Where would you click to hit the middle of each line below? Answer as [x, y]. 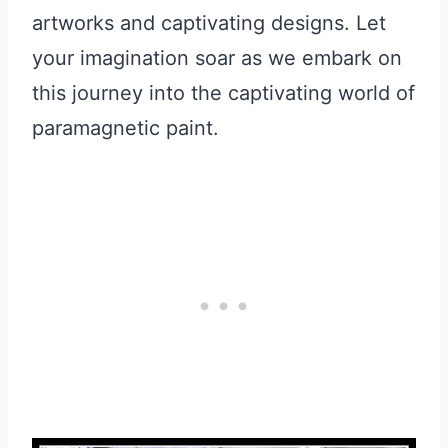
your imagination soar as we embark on [217, 58]
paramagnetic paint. [125, 128]
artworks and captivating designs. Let [209, 23]
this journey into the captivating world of [223, 93]
